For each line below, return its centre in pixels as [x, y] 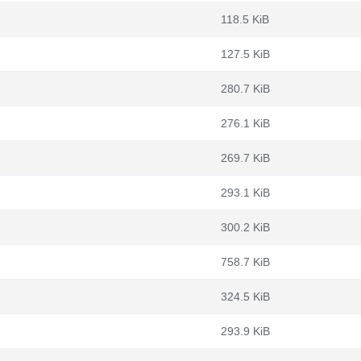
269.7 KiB [245, 158]
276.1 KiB [245, 123]
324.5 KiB [245, 297]
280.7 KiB [245, 89]
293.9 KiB [245, 331]
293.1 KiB [245, 193]
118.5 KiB [245, 19]
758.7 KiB [245, 262]
